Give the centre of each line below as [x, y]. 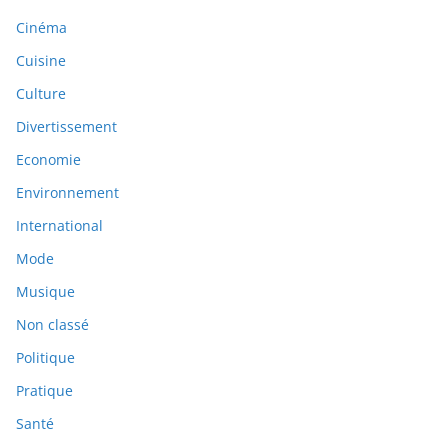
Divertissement [66, 127]
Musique [45, 292]
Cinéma [41, 28]
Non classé [52, 325]
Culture [41, 94]
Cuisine [41, 61]
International [59, 226]
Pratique [44, 391]
